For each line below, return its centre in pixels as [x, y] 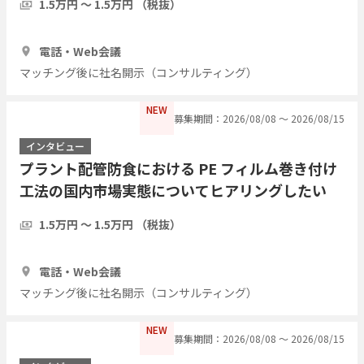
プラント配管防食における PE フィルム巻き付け [178, 168]
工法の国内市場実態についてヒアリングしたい [173, 190]
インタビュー [55, 145]
